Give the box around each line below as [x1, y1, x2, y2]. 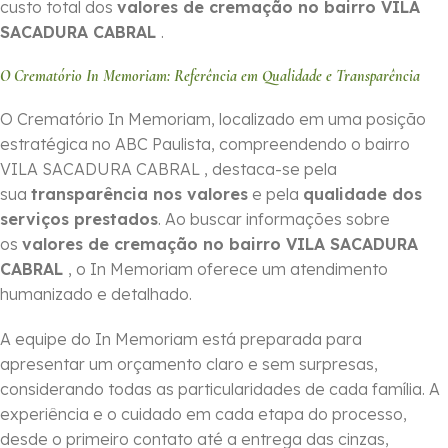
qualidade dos [303, 184, 422, 205]
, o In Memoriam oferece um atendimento [68, 259, 388, 280]
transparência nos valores [31, 184, 248, 205]
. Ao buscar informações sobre [158, 209, 390, 230]
